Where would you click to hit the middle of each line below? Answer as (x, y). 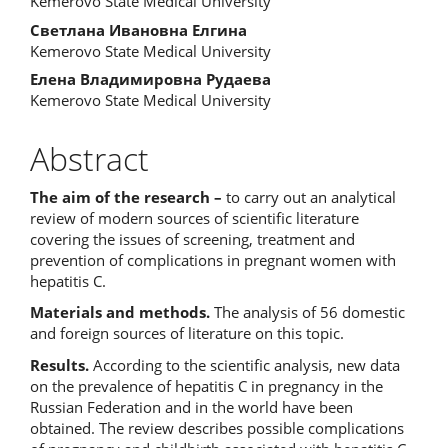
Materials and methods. (120, 312)
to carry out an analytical (311, 196)
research (177, 196)
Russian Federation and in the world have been (191, 406)
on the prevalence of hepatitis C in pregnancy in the (206, 385)
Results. (59, 364)
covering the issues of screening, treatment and (192, 238)
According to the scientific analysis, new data (244, 364)
